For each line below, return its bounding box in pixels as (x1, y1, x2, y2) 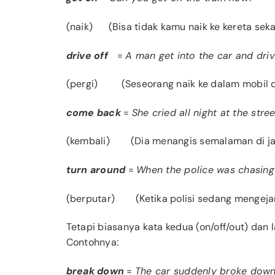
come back (66, 106, 124, 119)
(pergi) (66, 77, 119, 91)
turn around (66, 163, 128, 177)
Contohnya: (66, 236, 119, 249)
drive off (66, 48, 108, 62)
